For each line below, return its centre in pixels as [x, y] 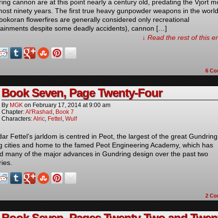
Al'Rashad [39, 112]
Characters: [17, 119]
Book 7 [65, 112]
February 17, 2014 [57, 105]
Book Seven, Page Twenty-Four [82, 93]
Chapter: [13, 112]
